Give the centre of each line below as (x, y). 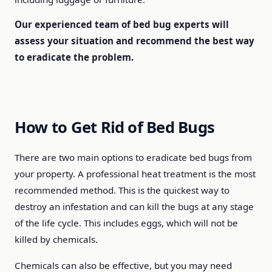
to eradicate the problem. (74, 57)
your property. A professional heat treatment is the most (135, 174)
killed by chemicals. (56, 239)
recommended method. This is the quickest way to (122, 190)
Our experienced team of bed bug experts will (122, 24)
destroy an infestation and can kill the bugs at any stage (134, 206)
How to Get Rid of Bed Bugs (115, 127)
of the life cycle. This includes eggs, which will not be (126, 223)
